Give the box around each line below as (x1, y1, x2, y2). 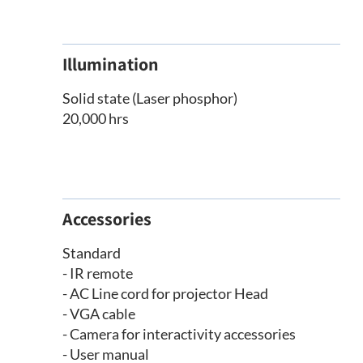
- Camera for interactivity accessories (62, 325, 296, 344)
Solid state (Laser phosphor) (62, 89, 237, 108)
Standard (62, 244, 121, 263)
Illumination (62, 53, 159, 76)
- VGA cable (62, 305, 135, 323)
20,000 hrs (62, 109, 129, 128)
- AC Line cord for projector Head (62, 284, 268, 303)
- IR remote (62, 264, 133, 283)
